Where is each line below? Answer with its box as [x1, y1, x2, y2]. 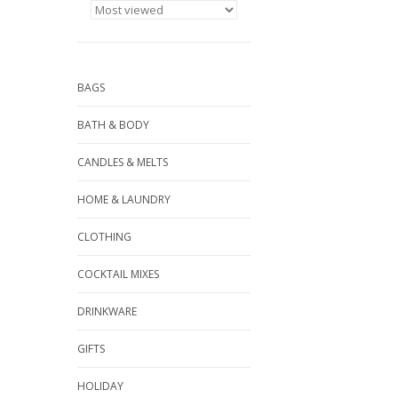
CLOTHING [77, 229, 131, 244]
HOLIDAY [77, 378, 123, 394]
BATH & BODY [77, 117, 149, 132]
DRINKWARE [77, 304, 137, 319]
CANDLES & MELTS [77, 155, 168, 170]
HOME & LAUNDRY [77, 192, 171, 207]
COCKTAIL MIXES [77, 267, 159, 282]
